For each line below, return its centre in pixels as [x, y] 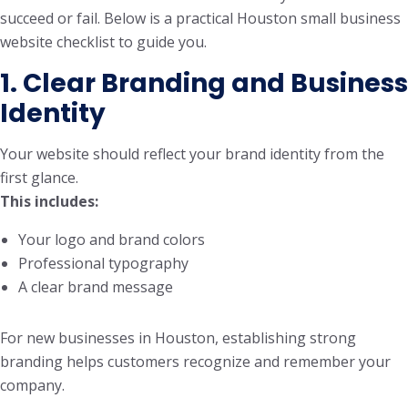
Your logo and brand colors [112, 240]
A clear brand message [96, 287]
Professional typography [103, 263]
